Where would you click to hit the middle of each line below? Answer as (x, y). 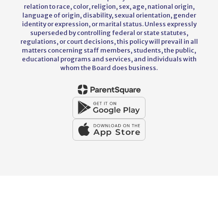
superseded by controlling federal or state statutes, (109, 33)
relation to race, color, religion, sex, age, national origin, (109, 6)
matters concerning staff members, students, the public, (109, 50)
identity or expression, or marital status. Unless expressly (109, 24)
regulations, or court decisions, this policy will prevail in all (109, 41)
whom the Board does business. (109, 68)
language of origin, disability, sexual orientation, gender (109, 15)
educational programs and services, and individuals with (109, 59)
